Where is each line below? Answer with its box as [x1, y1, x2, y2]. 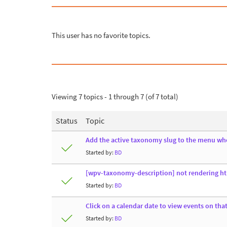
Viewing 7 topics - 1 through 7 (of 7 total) [52, 91, 178, 101]
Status [56, 115, 78, 126]
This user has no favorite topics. [52, 30, 150, 40]
